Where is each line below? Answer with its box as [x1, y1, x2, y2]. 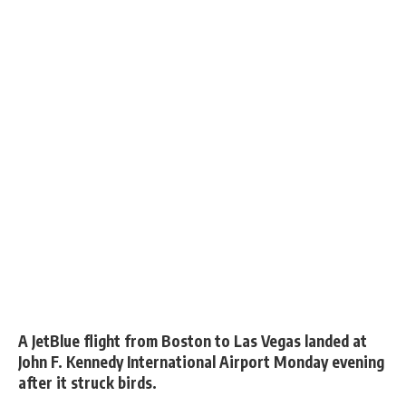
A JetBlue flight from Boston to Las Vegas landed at [18, 331, 367, 351]
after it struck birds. [18, 372, 157, 392]
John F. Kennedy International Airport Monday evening [18, 352, 384, 372]
